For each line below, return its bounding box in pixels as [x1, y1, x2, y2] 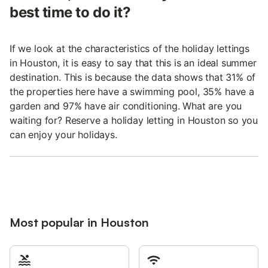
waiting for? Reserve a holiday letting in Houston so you [10, 114, 258, 126]
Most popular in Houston [10, 214, 149, 230]
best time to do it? [10, 3, 131, 21]
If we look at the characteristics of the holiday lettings [10, 42, 249, 54]
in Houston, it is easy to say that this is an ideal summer [10, 56, 257, 69]
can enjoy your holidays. [10, 128, 117, 141]
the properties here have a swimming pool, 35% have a [10, 85, 254, 98]
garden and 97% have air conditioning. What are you [10, 99, 242, 112]
